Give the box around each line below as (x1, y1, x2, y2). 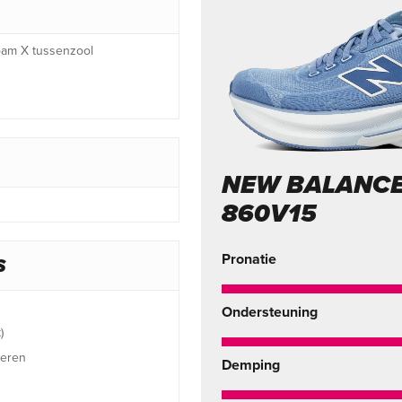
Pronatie (222, 250, 277, 269)
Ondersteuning (222, 303, 319, 322)
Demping (222, 356, 281, 375)
